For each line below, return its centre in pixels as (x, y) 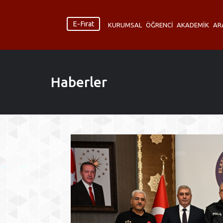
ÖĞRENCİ (159, 25)
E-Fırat (84, 24)
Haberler (79, 82)
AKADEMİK (193, 25)
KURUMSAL (125, 25)
